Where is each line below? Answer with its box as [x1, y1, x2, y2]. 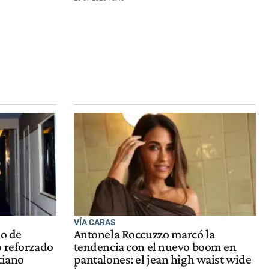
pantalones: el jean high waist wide [73, 252, 252, 267]
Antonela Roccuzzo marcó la [73, 227, 215, 242]
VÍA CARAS [73, 217, 116, 227]
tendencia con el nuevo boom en [73, 240, 237, 255]
